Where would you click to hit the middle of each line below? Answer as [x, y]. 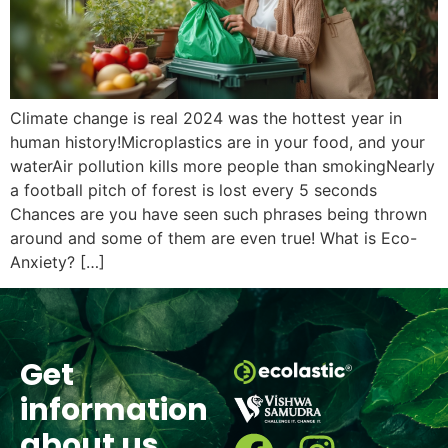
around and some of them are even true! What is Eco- [213, 238]
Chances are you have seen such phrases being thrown [218, 214]
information [114, 410]
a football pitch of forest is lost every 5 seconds [193, 190]
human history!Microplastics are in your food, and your [217, 142]
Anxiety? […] [57, 262]
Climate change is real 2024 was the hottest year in [206, 118]
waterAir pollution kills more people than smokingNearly [222, 166]
